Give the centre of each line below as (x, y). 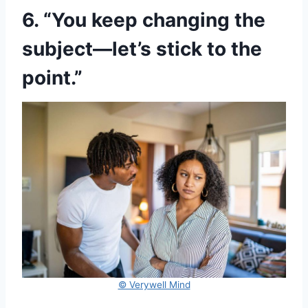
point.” (52, 78)
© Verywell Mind (154, 285)
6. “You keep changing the (144, 20)
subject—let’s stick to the (142, 49)
